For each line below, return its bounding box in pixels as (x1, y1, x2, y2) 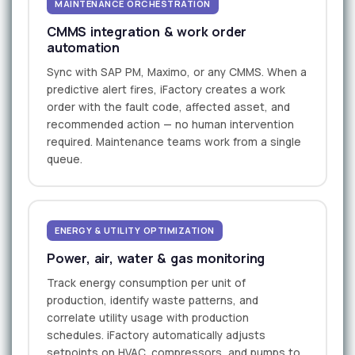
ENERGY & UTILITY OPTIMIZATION (55, 224, 215, 237)
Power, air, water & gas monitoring (47, 250, 265, 268)
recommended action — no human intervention (47, 117, 294, 132)
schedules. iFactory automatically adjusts (47, 328, 265, 343)
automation (47, 39, 120, 57)
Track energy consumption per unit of (47, 276, 246, 291)
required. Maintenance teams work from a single (47, 135, 301, 150)
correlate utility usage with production (47, 311, 249, 326)
